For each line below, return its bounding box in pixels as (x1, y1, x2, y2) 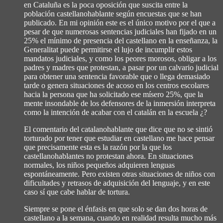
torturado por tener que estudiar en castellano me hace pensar (24, 134, 215, 143)
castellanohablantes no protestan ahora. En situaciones (24, 152, 193, 161)
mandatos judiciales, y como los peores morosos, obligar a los (24, 54, 217, 63)
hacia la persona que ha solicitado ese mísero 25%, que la (24, 90, 203, 99)
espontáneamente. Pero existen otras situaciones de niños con (24, 170, 215, 179)
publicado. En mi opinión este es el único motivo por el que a (24, 18, 216, 27)
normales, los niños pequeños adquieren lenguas (24, 161, 175, 170)
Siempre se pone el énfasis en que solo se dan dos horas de (24, 205, 208, 214)
